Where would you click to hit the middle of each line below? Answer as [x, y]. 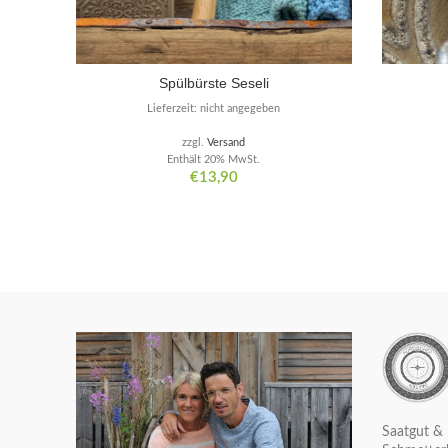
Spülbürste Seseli [213, 83]
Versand [226, 143]
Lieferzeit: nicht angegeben [214, 109]
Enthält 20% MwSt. [214, 160]
